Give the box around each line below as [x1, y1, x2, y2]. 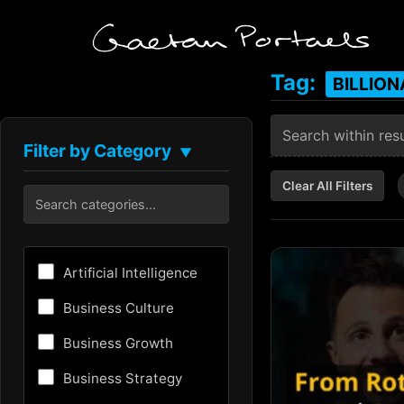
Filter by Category [23, 140, 171, 161]
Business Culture [63, 298, 174, 317]
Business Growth [63, 334, 173, 352]
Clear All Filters [282, 179, 372, 193]
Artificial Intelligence [63, 263, 197, 281]
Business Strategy [63, 369, 182, 387]
